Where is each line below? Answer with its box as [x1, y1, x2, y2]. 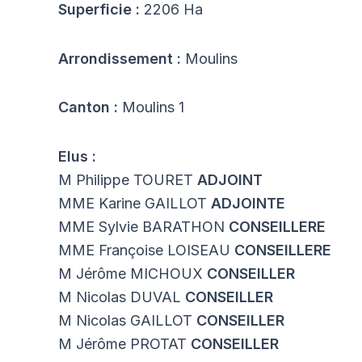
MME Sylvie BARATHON [58, 217, 229, 235]
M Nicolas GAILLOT [58, 311, 196, 329]
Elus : [58, 147, 96, 165]
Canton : [58, 99, 122, 116]
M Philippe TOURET [58, 170, 197, 188]
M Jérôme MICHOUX [58, 264, 207, 282]
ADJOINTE [211, 194, 285, 212]
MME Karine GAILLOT [58, 194, 211, 212]
